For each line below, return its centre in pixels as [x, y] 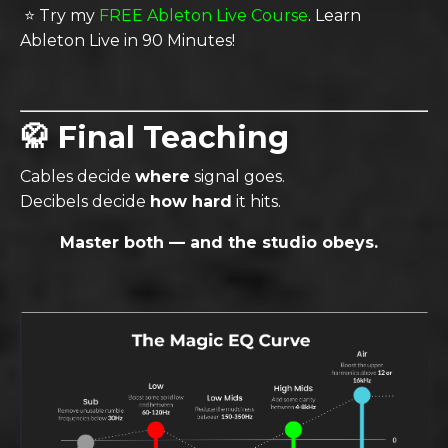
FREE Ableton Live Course [203, 15]
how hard [191, 201]
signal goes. [237, 176]
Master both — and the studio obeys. [219, 242]
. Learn [334, 15]
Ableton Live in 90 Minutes [126, 40]
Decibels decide [85, 201]
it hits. [256, 201]
